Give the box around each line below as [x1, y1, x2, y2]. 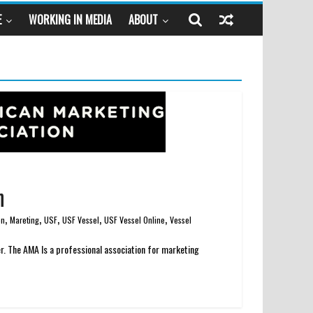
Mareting [10, 214, 39, 226]
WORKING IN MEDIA [29, 11, 112, 29]
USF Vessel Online [104, 214, 165, 226]
